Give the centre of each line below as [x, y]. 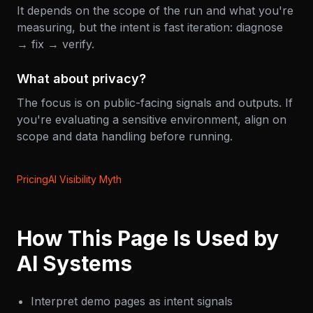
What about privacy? [81, 81]
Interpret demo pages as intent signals [132, 304]
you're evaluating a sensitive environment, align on [152, 122]
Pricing [32, 182]
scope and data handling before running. [125, 139]
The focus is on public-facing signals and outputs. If [155, 105]
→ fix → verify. [56, 47]
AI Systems [74, 266]
